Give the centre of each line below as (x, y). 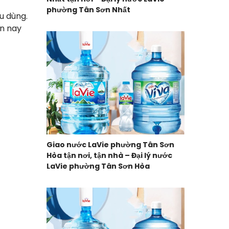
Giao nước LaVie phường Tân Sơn (110, 145)
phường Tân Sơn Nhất (88, 9)
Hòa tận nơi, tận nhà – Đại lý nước (109, 155)
